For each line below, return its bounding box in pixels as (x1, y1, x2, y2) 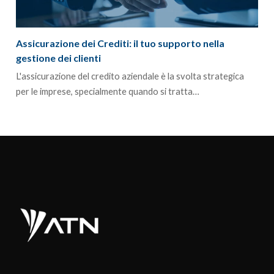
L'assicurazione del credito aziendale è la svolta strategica (16, 70, 245, 81)
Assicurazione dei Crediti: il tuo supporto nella (16, 37, 225, 49)
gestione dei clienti (16, 51, 102, 64)
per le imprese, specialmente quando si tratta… (16, 85, 200, 97)
